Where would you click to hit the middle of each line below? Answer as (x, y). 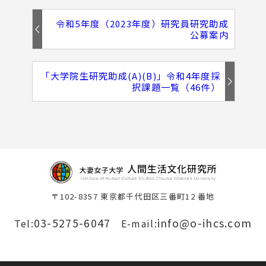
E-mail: (139, 224)
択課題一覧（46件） (176, 87)
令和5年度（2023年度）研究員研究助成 (142, 23)
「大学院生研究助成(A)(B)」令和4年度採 (130, 76)
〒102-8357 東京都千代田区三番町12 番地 (133, 197)
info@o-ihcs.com (205, 223)
